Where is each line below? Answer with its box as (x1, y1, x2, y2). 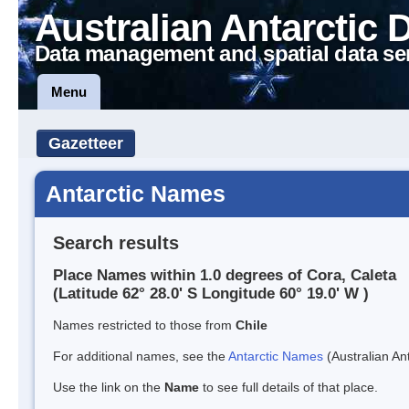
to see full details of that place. (199, 380, 378, 395)
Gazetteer (48, 134, 123, 152)
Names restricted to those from (53, 318, 236, 333)
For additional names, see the (53, 349, 228, 364)
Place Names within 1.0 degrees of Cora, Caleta (53, 267, 396, 285)
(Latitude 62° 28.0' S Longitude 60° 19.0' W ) (53, 285, 369, 303)
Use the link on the (53, 380, 164, 395)
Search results (53, 232, 179, 253)
